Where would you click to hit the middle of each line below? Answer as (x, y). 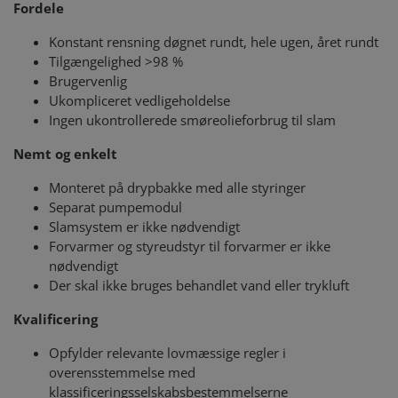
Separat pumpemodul (115, 207)
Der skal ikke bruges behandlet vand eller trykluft (201, 285)
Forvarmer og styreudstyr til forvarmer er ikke (190, 246)
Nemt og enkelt (65, 154)
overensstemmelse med (122, 372)
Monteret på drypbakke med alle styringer (179, 187)
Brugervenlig (90, 81)
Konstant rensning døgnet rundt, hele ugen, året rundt (215, 42)
